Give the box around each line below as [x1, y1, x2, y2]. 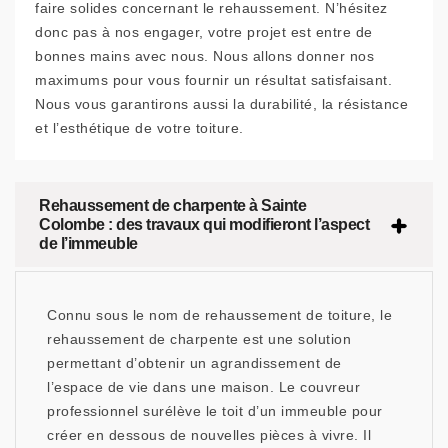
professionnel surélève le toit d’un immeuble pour [47, 403, 383, 420]
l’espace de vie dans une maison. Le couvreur [47, 379, 360, 396]
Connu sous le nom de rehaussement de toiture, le [47, 307, 392, 324]
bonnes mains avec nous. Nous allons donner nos [35, 48, 374, 65]
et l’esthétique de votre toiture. [35, 120, 244, 137]
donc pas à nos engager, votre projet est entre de [35, 24, 373, 41]
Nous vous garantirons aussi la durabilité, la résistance [35, 96, 408, 113]
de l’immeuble [39, 235, 138, 253]
